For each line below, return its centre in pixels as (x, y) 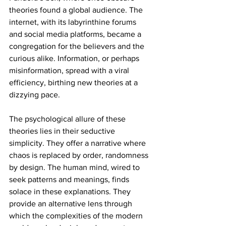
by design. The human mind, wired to (75, 167)
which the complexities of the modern (77, 215)
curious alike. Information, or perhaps (75, 58)
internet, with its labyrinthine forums (74, 22)
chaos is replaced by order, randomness (80, 155)
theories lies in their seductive (63, 131)
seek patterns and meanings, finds (70, 179)
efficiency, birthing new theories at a (74, 82)
